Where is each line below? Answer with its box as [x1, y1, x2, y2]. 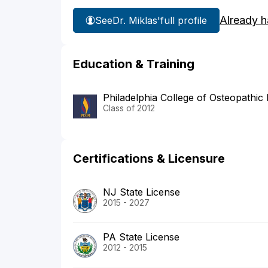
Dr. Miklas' [112, 14, 160, 26]
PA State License [103, 231, 179, 243]
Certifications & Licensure [73, 151, 225, 166]
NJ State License [103, 186, 180, 199]
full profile [160, 14, 207, 26]
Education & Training [73, 57, 194, 72]
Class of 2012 [103, 103, 155, 114]
